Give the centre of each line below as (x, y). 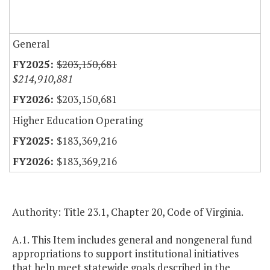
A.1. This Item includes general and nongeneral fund (132, 240)
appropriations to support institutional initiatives (125, 254)
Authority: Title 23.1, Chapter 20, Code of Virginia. (128, 212)
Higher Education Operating (78, 121)
